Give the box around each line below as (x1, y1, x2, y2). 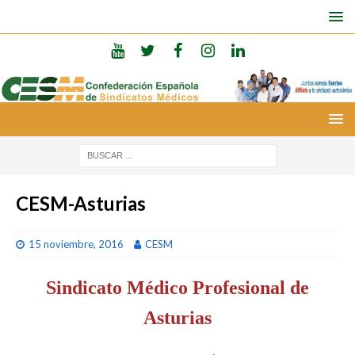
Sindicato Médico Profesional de (46, 277, 309, 298)
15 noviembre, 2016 (29, 237, 124, 250)
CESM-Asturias (16, 191, 146, 215)
